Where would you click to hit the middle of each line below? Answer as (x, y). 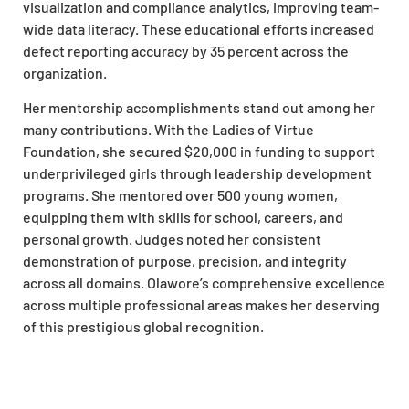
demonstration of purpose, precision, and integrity (185, 260)
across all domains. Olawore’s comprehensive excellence (204, 282)
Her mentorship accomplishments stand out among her (199, 107)
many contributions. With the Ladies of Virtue (168, 129)
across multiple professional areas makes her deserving (201, 304)
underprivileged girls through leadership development (197, 173)
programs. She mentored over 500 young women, (180, 194)
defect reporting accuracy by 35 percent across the (186, 50)
